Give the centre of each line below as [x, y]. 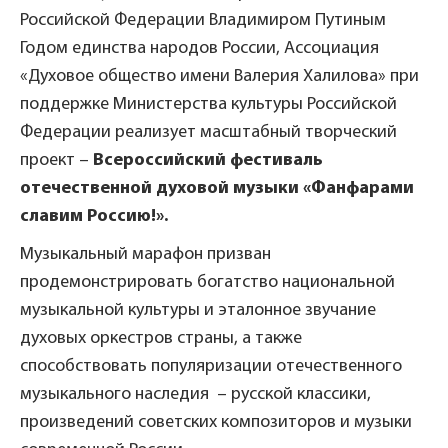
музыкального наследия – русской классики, [195, 394]
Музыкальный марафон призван [145, 254]
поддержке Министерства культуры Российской [208, 104]
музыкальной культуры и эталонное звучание [198, 310]
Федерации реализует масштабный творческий [208, 132]
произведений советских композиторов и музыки [216, 422]
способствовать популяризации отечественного [211, 366]
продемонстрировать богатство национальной [207, 282]
